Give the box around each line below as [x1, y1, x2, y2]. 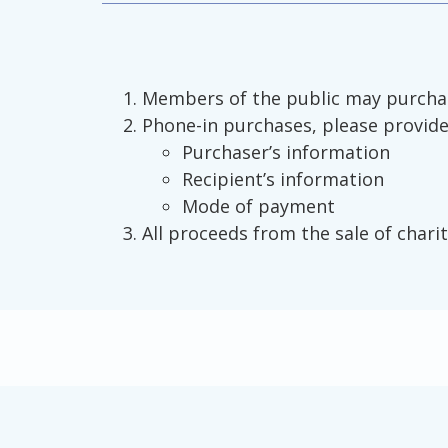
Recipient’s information [182, 166, 384, 191]
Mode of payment [182, 193, 335, 218]
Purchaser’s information [182, 139, 390, 164]
